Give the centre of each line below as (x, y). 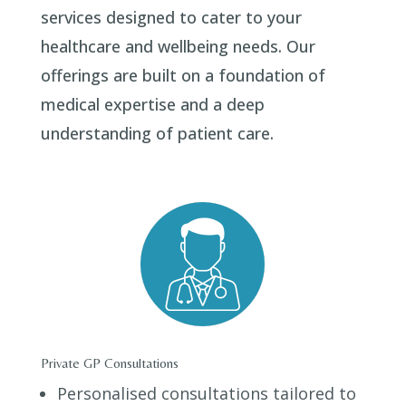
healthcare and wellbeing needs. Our (178, 47)
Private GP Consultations (109, 363)
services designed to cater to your (171, 18)
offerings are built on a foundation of (183, 76)
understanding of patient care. (157, 134)
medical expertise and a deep (152, 105)
